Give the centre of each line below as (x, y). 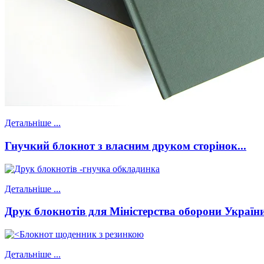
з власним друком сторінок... (171, 146)
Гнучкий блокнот (50, 146)
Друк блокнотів (45, 212)
